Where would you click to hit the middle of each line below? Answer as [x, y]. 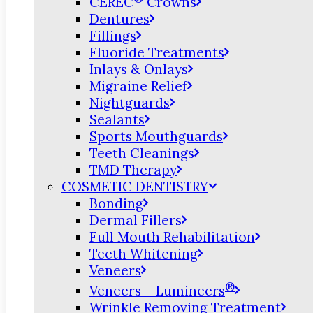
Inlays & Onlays [139, 70]
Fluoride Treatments [157, 53]
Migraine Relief [138, 86]
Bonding [116, 204]
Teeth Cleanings [142, 153]
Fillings [113, 36]
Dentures [119, 19]
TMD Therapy [133, 170]
